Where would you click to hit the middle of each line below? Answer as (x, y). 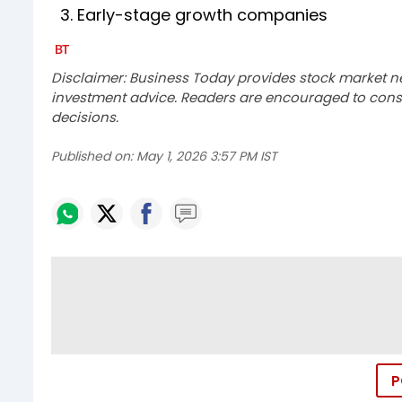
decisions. (85, 117)
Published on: (92, 156)
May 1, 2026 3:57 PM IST (207, 156)
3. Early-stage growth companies (189, 14)
